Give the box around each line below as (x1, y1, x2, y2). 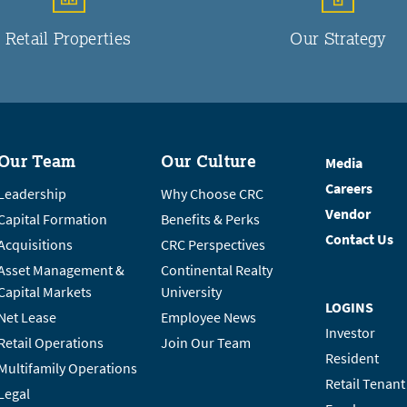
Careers (324, 179, 372, 199)
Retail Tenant (324, 374, 405, 394)
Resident (324, 349, 379, 369)
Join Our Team (161, 333, 252, 353)
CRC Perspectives (161, 235, 266, 255)
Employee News (161, 308, 257, 328)
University (161, 283, 223, 303)
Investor (324, 323, 375, 343)
